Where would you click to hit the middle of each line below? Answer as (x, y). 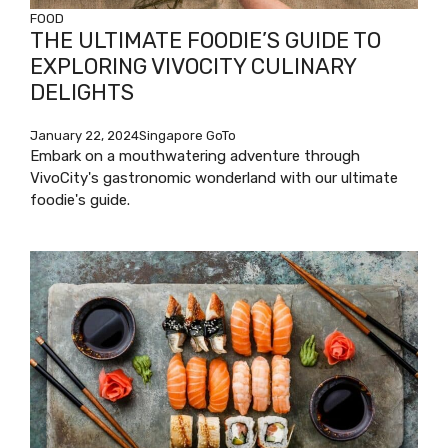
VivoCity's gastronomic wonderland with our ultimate (214, 177)
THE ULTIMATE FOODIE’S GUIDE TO (205, 40)
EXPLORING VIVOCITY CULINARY (193, 66)
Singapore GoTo (187, 135)
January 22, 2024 (84, 135)
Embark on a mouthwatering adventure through (195, 155)
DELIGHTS (82, 92)
